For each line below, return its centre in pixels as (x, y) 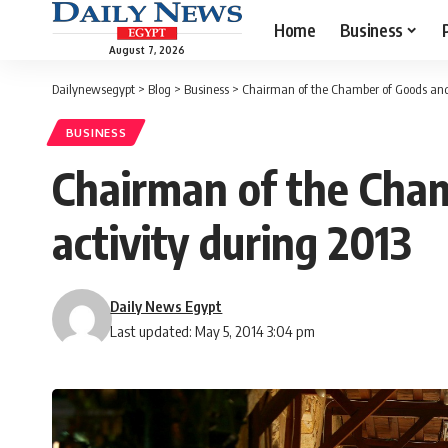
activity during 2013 (232, 242)
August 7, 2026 (147, 49)
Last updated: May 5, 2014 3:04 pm (213, 331)
